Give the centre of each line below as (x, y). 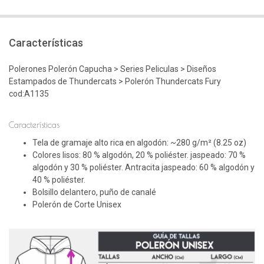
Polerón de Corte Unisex (77, 205)
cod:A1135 (29, 94)
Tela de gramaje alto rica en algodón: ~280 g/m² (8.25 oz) (139, 143)
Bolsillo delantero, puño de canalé (94, 192)
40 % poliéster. (59, 180)
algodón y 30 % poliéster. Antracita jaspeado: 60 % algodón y (143, 168)
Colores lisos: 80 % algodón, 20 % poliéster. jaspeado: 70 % (139, 155)
